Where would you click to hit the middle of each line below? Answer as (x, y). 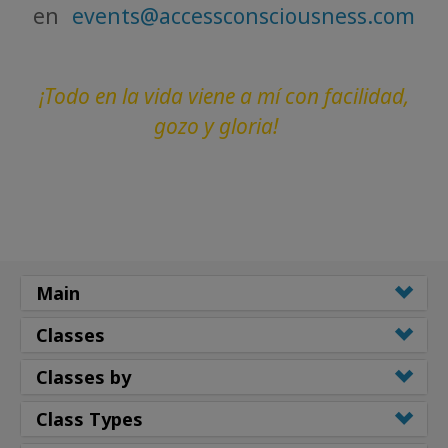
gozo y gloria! (216, 125)
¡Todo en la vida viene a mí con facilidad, (224, 95)
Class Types (89, 418)
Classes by (83, 376)
